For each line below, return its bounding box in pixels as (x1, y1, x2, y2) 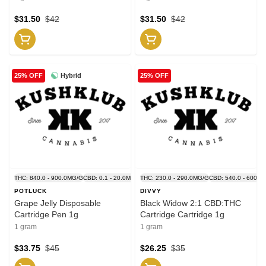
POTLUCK (14, 187, 47, 194)
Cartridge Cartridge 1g (140, 209, 224, 219)
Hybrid (61, 71, 81, 79)
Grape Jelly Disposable (14, 198, 101, 208)
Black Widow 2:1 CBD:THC (140, 198, 241, 208)
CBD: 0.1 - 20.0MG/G (83, 174, 142, 181)
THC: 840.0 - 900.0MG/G (14, 174, 83, 181)
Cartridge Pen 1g (14, 209, 78, 219)
